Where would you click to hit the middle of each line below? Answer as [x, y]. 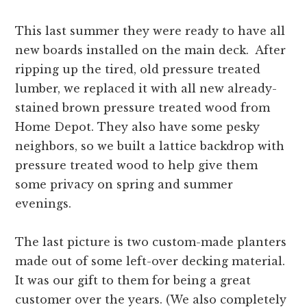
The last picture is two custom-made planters [151, 242]
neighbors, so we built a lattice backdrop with [150, 146]
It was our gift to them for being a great [133, 281]
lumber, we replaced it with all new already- [146, 89]
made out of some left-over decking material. [150, 261]
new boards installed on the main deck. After [151, 50]
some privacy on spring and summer [124, 185]
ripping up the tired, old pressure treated [138, 70]
